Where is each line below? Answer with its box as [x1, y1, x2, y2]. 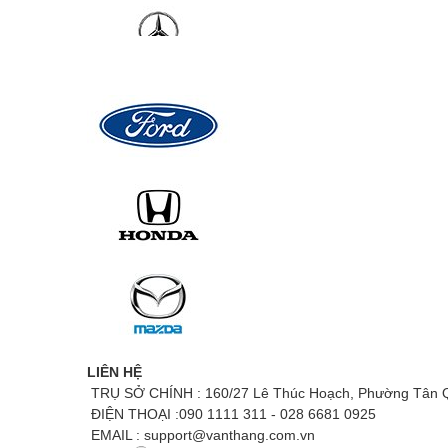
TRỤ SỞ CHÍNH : [91, 384, 201, 401]
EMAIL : [91, 426, 140, 443]
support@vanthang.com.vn [144, 426, 315, 443]
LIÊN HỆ [87, 363, 142, 380]
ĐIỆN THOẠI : [91, 405, 179, 422]
